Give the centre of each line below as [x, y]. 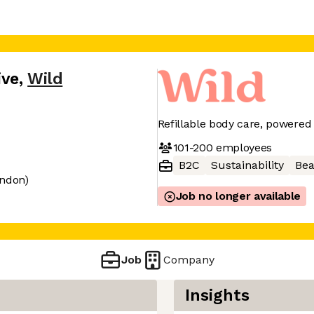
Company [189, 259]
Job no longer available [238, 196]
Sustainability [247, 165]
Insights [217, 295]
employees [243, 147]
